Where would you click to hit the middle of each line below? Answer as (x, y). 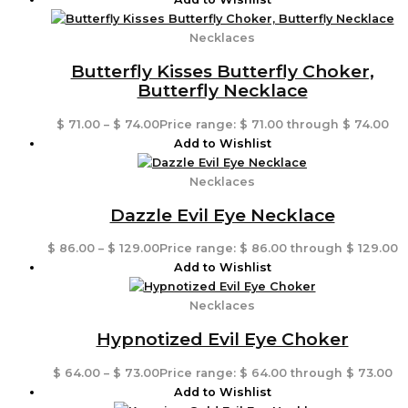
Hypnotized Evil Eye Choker (222, 339)
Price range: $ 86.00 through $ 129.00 (278, 249)
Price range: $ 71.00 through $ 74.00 (274, 124)
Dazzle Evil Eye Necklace (222, 214)
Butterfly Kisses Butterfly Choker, (222, 71)
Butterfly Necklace (222, 90)
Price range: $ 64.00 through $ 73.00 (275, 373)
